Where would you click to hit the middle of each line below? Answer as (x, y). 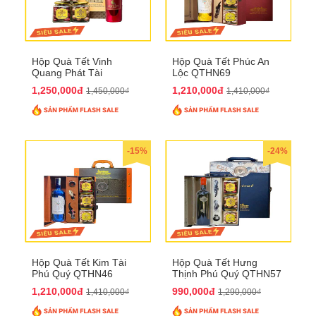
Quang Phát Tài (67, 72)
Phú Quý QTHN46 (72, 273)
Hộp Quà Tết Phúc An (221, 61)
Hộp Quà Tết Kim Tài (79, 262)
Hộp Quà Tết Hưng (215, 262)
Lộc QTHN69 (201, 72)
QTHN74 (51, 84)
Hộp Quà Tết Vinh (72, 61)
